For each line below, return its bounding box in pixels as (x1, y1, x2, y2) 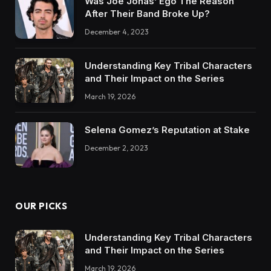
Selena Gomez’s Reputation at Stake (85, 124, 250, 136)
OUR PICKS (15, 200, 68, 212)
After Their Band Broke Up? (85, 7, 210, 19)
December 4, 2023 (85, 27, 149, 36)
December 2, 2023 (85, 143, 148, 153)
